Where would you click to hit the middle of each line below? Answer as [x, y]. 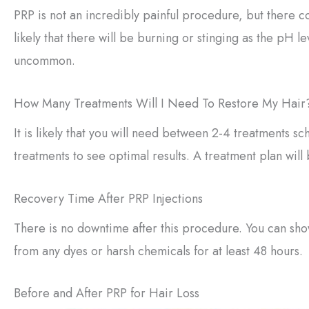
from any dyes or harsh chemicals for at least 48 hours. [158, 251]
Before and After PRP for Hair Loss [107, 293]
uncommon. [44, 61]
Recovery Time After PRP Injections [108, 198]
